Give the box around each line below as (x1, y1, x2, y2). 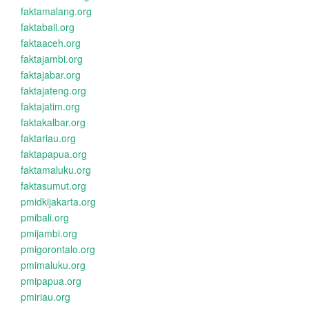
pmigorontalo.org (21, 242, 95, 256)
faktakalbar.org (21, 115, 86, 129)
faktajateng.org (21, 83, 86, 97)
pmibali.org (21, 210, 69, 224)
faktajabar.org (21, 68, 81, 81)
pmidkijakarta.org (21, 195, 96, 208)
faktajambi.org (21, 52, 83, 66)
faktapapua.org (21, 147, 87, 161)
